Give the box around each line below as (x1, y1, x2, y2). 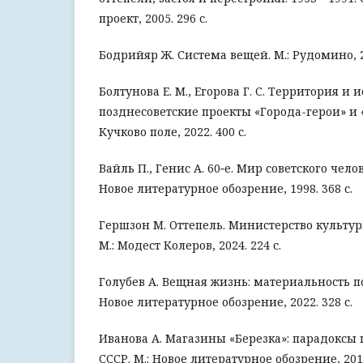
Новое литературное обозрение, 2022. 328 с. (99, 294, 352, 310)
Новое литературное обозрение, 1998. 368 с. (99, 181, 352, 196)
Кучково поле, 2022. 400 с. (99, 124, 246, 139)
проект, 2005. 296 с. (99, 11, 207, 26)
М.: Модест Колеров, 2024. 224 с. (99, 237, 281, 253)
